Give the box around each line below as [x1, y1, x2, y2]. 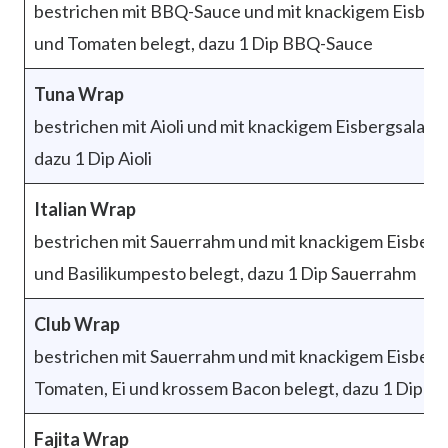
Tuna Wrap [34, 82, 124, 105]
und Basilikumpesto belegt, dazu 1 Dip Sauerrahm [34, 261, 416, 284]
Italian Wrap [34, 197, 136, 220]
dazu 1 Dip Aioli [34, 146, 152, 169]
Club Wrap [34, 312, 120, 335]
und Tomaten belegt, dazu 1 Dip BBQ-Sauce [34, 31, 373, 54]
